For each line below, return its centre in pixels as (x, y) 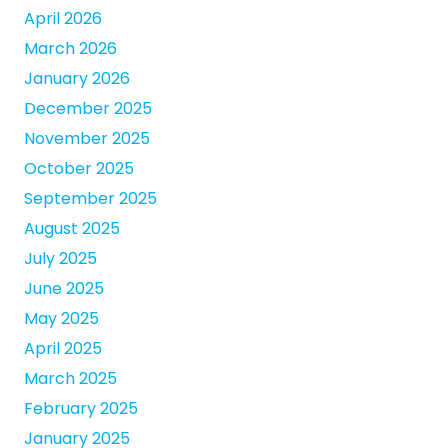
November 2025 (87, 139)
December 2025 (88, 109)
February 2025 (81, 409)
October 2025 (79, 169)
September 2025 (90, 199)
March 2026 (70, 49)
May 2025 (61, 319)
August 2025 (72, 229)
